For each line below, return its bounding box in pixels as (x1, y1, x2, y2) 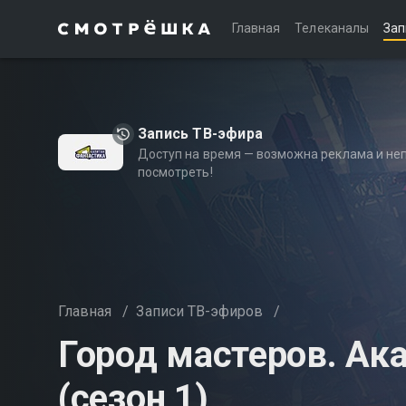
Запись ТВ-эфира (138, 125, 263, 142)
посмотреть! (138, 165, 213, 179)
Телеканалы (295, 21, 369, 35)
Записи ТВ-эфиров (136, 303, 264, 320)
